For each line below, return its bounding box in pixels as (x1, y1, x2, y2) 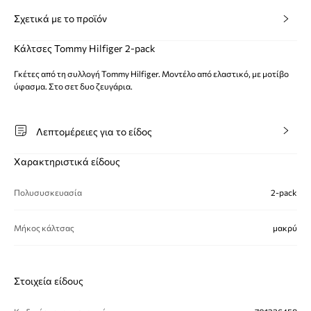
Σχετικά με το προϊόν (14, 12, 107, 24)
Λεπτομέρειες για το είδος (36, 126, 152, 137)
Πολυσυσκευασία (14, 187, 82, 197)
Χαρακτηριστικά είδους (14, 155, 120, 167)
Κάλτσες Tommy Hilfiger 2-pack (14, 42, 155, 54)
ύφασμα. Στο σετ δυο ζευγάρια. (14, 81, 133, 91)
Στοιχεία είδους (14, 275, 83, 287)
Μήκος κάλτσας (14, 223, 74, 233)
